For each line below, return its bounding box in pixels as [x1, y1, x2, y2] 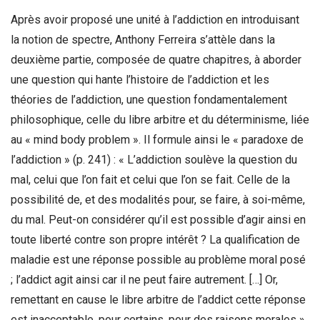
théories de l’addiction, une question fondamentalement [11, 92, 287, 106]
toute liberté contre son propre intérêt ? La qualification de [11, 232, 300, 246]
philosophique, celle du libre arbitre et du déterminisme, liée [11, 112, 309, 126]
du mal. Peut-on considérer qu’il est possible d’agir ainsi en [11, 212, 306, 226]
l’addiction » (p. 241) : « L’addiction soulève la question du [11, 152, 297, 166]
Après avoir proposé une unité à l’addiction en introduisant [11, 12, 299, 26]
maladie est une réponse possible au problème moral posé [11, 252, 306, 266]
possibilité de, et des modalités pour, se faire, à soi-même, [11, 192, 305, 206]
